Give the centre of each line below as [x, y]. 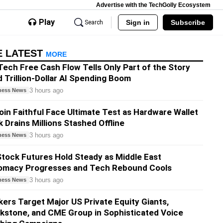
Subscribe [188, 22]
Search [94, 22]
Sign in [138, 22]
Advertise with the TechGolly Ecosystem [153, 5]
